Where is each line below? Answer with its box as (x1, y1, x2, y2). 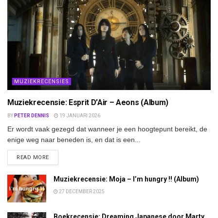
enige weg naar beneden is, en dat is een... (7, 135, 141, 144)
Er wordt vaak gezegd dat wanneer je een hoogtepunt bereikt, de (7, 125, 207, 133)
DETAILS (48, 153, 72, 160)
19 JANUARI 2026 (58, 112, 100, 118)
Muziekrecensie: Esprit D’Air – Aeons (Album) (7, 97, 168, 107)
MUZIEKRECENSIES (14, 78, 69, 85)
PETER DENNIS (14, 112, 49, 118)
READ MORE (17, 154, 49, 161)
